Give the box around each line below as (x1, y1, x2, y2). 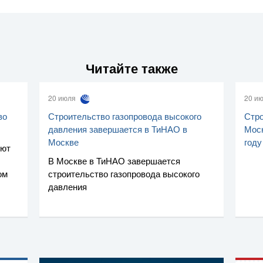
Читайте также (85, 59, 178, 78)
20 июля (48, 93, 78, 103)
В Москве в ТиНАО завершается (48, 154, 181, 167)
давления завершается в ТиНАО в (48, 122, 188, 135)
